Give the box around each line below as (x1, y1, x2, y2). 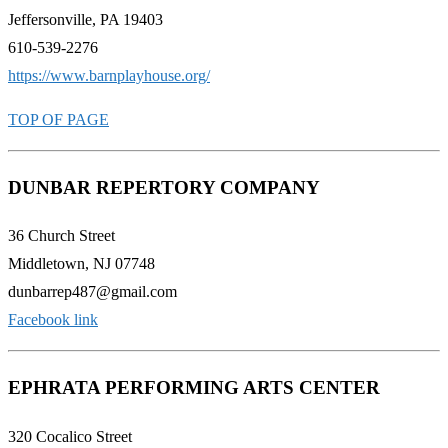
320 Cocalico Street (8, 427, 132, 445)
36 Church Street (8, 227, 115, 245)
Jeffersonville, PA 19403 (8, 10, 163, 28)
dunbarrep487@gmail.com (8, 283, 177, 301)
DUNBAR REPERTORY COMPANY (8, 176, 320, 198)
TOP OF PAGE (8, 110, 109, 128)
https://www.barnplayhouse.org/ (8, 66, 210, 84)
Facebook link (8, 311, 98, 329)
